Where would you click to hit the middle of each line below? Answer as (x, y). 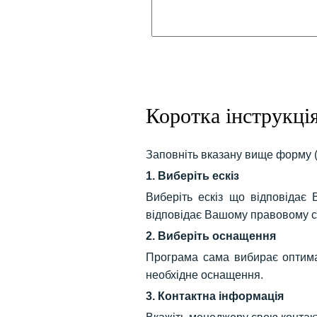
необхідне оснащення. (205, 275)
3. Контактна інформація (215, 296)
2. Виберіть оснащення (211, 236)
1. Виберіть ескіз (193, 175)
